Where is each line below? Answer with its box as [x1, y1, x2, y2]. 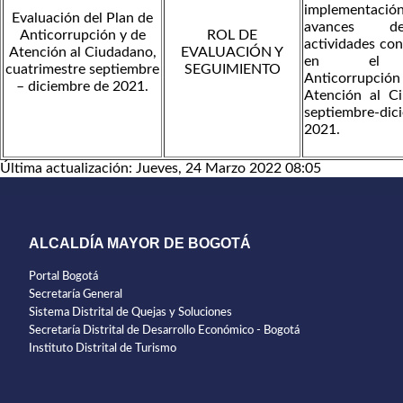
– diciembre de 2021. [16, 78, 148, 94]
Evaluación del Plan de [12, 10, 153, 25]
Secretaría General [29, 289, 122, 301]
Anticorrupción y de [19, 27, 146, 42]
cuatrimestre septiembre [5, 61, 159, 76]
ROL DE [207, 27, 257, 42]
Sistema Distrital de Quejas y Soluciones [29, 307, 232, 319]
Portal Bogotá [29, 271, 98, 283]
